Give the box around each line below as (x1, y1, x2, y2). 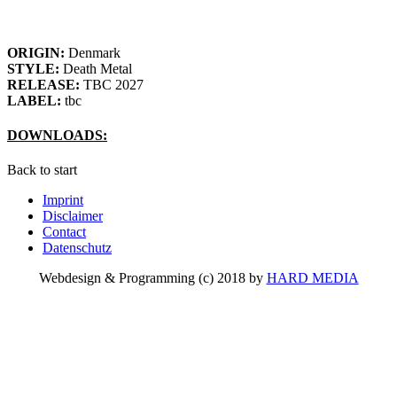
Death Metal (59, 60, 132, 76)
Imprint (43, 192, 83, 208)
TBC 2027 (80, 76, 144, 92)
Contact (43, 224, 86, 240)
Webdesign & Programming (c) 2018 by (38, 270, 267, 286)
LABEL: (7, 92, 61, 108)
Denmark (65, 44, 121, 60)
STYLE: (7, 60, 59, 76)
